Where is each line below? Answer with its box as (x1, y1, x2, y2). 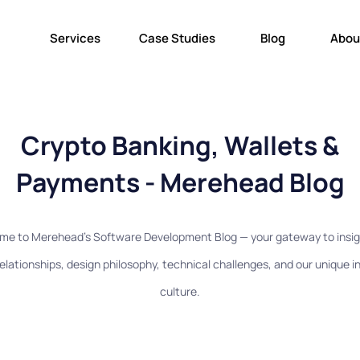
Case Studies (139, 30, 215, 47)
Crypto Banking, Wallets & (21, 128, 339, 164)
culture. (160, 284, 200, 300)
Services (50, 30, 100, 47)
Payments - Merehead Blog (15, 165, 345, 201)
